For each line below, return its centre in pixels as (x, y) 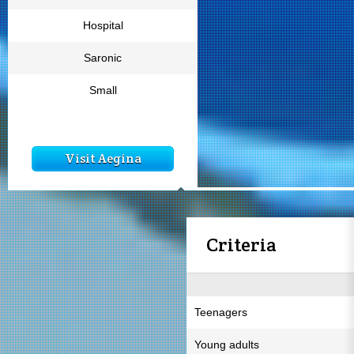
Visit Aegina (103, 158)
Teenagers (221, 312)
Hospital (103, 25)
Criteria (241, 245)
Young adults (227, 345)
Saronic (103, 58)
